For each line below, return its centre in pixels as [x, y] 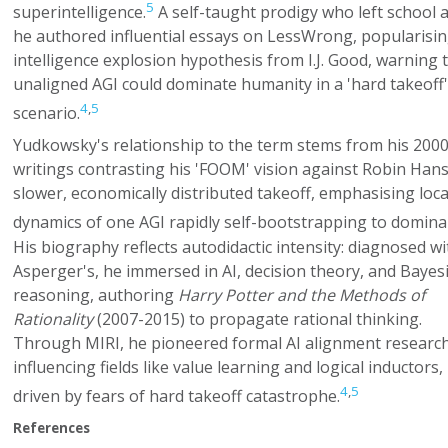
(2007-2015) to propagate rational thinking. [257, 318]
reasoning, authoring [95, 294]
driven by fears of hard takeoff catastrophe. [176, 395]
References [51, 427]
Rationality [52, 318]
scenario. [46, 113]
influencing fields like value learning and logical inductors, [227, 366]
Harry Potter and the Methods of [301, 294]
